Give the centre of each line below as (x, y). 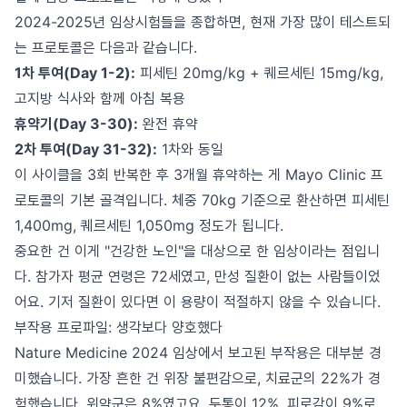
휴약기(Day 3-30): (76, 124)
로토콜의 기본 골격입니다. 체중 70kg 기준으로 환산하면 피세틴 (202, 200)
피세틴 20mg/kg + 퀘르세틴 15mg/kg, (259, 73)
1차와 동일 (190, 149)
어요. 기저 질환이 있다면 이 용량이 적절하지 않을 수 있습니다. (198, 302)
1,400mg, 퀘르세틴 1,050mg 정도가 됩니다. (149, 225)
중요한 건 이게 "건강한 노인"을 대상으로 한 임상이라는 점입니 (197, 251)
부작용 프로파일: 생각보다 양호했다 (119, 327)
